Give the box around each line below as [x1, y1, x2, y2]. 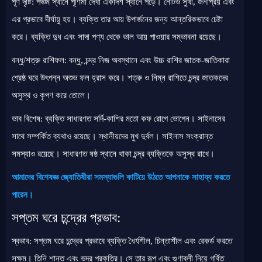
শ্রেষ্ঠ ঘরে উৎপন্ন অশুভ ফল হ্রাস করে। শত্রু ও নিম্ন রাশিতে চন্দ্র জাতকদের [12, 73, 228, 82]
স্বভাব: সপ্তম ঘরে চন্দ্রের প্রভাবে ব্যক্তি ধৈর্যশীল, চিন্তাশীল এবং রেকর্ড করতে [12, 236, 232, 246]
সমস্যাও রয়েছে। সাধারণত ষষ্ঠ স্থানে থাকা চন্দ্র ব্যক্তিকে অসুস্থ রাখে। [12, 149, 215, 158]
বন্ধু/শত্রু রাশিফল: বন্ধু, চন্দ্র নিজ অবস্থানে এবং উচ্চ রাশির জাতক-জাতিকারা [12, 56, 230, 65]
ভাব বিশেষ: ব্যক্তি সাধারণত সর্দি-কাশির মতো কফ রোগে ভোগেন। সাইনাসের [12, 114, 225, 123]
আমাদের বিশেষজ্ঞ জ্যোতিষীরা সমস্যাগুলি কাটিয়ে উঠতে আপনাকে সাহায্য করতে [12, 173, 230, 182]
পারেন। [12, 190, 33, 199]
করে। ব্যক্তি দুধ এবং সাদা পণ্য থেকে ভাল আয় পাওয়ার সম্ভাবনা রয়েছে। [12, 32, 222, 42]
